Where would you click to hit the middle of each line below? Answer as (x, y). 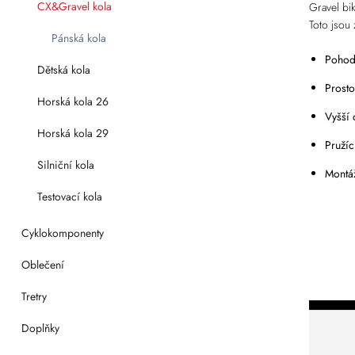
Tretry (34, 296)
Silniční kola (65, 165)
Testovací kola (69, 197)
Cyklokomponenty (62, 233)
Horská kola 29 (73, 133)
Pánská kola (78, 38)
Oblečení (42, 265)
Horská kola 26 (73, 101)
